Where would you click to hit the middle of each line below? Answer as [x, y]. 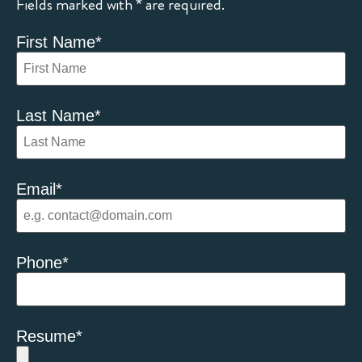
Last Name [55, 115]
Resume [46, 336]
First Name [56, 42]
